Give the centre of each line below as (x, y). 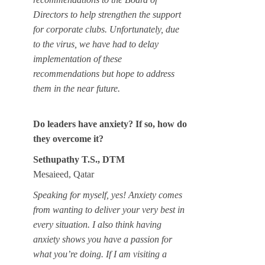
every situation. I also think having (97, 225)
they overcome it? (68, 139)
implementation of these (77, 59)
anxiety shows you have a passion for (103, 240)
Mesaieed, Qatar (64, 174)
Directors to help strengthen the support (107, 15)
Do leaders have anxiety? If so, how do (110, 124)
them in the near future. (77, 89)
